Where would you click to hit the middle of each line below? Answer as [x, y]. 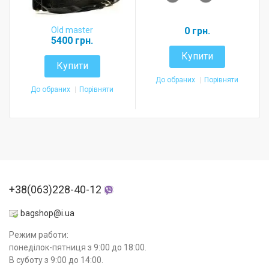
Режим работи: [39, 234]
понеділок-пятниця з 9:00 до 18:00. [78, 247]
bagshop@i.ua [47, 213]
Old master [72, 30]
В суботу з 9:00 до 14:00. [56, 260]
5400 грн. [72, 40]
